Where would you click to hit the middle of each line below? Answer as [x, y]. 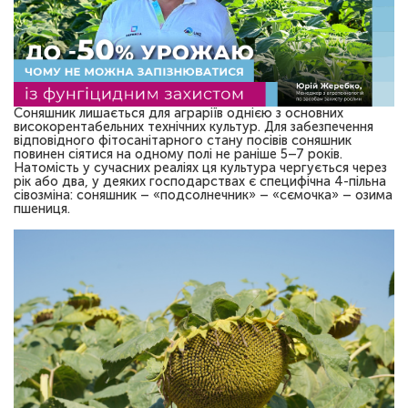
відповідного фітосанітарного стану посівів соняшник [183, 141]
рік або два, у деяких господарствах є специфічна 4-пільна [200, 182]
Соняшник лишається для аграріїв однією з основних [178, 113]
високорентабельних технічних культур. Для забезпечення [194, 127]
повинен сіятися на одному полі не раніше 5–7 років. [178, 154]
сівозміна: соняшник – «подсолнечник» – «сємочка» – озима [203, 195]
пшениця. [44, 209]
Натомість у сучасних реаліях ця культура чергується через [200, 168]
